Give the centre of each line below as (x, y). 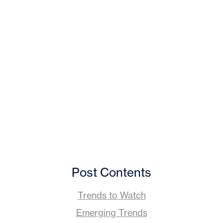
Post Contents (111, 172)
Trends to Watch (111, 195)
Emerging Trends (111, 213)
